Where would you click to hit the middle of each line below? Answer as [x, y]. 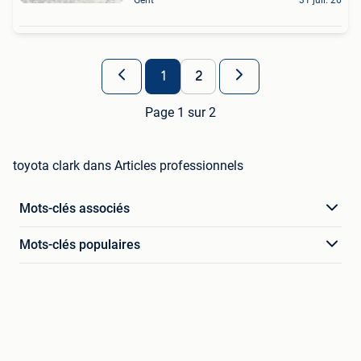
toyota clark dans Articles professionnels [128, 165]
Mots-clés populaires [80, 244]
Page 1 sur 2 [180, 112]
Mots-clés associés [75, 208]
